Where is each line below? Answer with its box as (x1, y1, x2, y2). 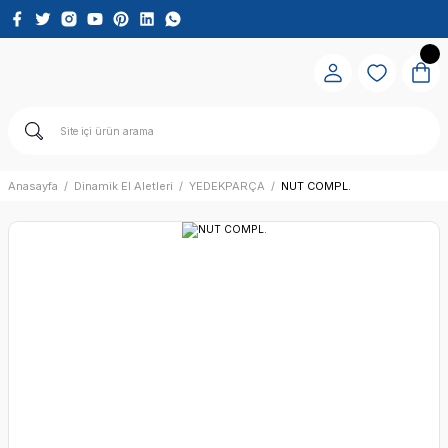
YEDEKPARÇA (189, 179, 265, 193)
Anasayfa (8, 179, 58, 193)
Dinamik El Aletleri (74, 179, 173, 193)
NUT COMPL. (281, 179, 351, 193)
